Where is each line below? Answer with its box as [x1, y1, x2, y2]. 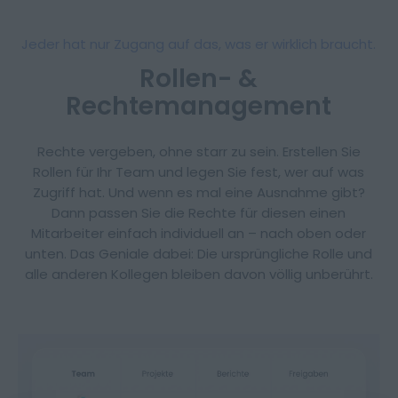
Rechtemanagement [66, 88, 332, 123]
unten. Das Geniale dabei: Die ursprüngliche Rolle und [25, 243, 373, 263]
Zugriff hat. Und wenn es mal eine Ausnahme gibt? [32, 182, 365, 202]
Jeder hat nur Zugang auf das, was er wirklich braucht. [21, 34, 377, 53]
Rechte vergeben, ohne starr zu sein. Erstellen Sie [36, 141, 361, 161]
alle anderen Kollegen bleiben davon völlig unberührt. [24, 264, 373, 283]
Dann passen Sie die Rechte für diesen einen [52, 203, 346, 222]
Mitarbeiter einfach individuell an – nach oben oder [31, 223, 367, 243]
